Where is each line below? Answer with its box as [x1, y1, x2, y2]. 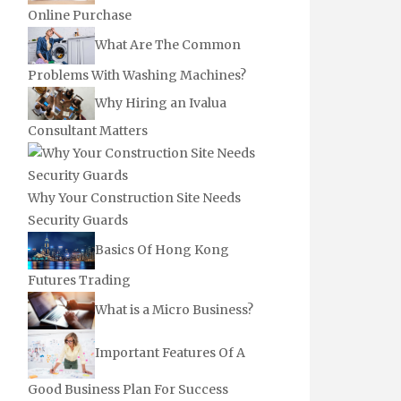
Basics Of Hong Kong [95, 242, 229, 259]
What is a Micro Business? [95, 301, 253, 318]
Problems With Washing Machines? [28, 67, 246, 83]
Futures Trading [28, 271, 131, 288]
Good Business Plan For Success [28, 380, 228, 397]
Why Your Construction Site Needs [28, 190, 241, 207]
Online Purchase [28, 6, 132, 23]
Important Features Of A [95, 345, 245, 362]
